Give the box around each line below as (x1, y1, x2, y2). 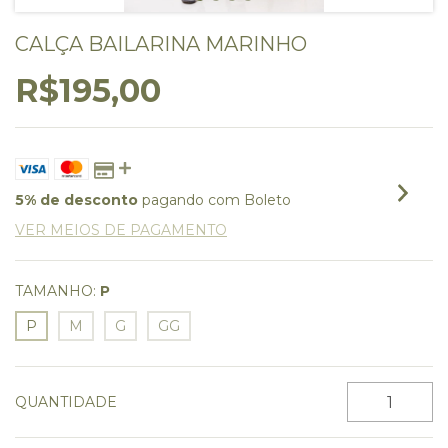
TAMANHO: (15, 282, 96, 300)
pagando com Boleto (138, 191, 291, 209)
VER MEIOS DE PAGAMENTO (15, 221, 227, 239)
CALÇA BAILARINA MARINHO (15, 32, 307, 56)
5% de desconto (15, 191, 138, 209)
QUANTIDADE (15, 393, 117, 411)
